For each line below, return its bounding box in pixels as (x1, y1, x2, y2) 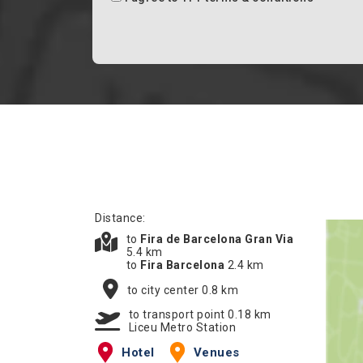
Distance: (95, 211, 146, 224)
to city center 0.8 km (126, 283, 238, 297)
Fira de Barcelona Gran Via (140, 233, 293, 246)
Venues (193, 345, 240, 360)
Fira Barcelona (140, 258, 228, 271)
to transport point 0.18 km (128, 308, 271, 321)
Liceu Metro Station (128, 321, 236, 334)
